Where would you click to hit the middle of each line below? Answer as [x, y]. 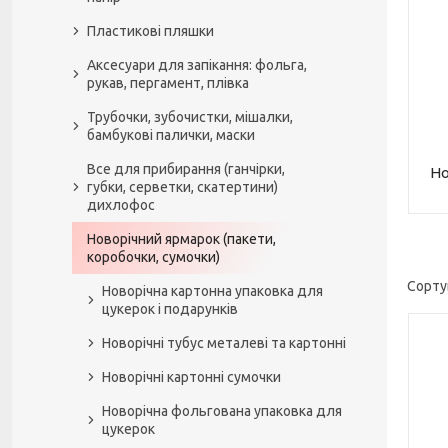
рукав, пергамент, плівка [168, 83]
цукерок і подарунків [170, 309]
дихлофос [121, 205]
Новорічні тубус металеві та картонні [224, 343]
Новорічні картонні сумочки [191, 377]
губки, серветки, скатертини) [182, 187]
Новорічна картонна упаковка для [212, 291]
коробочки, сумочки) [153, 257]
